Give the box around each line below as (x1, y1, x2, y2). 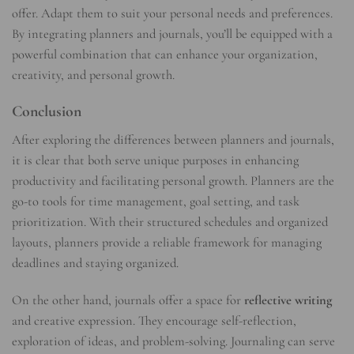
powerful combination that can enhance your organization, (12, 46, 318, 62)
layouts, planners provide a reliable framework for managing (12, 234, 322, 250)
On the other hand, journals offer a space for (12, 292, 244, 309)
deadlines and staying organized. (12, 254, 179, 271)
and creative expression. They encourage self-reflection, (12, 313, 296, 330)
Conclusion (12, 102, 81, 122)
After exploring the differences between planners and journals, (12, 131, 334, 148)
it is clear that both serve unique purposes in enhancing (12, 152, 299, 168)
